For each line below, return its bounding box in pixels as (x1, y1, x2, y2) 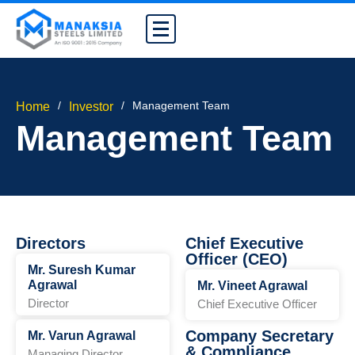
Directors (16, 235, 86, 252)
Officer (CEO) (185, 250, 288, 268)
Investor (69, 100, 113, 113)
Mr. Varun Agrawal (28, 329, 136, 342)
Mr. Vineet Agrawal (197, 279, 307, 292)
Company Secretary (185, 327, 334, 345)
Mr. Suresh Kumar (28, 263, 136, 277)
